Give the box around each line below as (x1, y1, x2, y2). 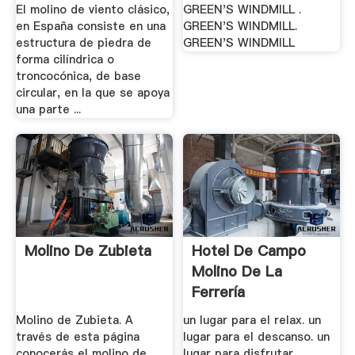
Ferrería (192, 282, 246, 303)
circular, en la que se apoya (15, 84, 170, 101)
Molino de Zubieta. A (15, 312, 133, 329)
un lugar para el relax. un (183, 312, 322, 329)
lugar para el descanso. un (183, 329, 330, 345)
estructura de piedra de (15, 34, 151, 51)
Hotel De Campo (192, 241, 307, 261)
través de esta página (15, 329, 139, 345)
